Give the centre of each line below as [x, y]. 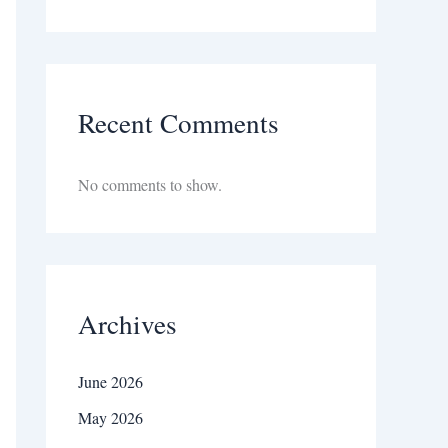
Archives [127, 324]
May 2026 [110, 418]
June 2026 [110, 382]
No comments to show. [150, 185]
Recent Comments [178, 123]
